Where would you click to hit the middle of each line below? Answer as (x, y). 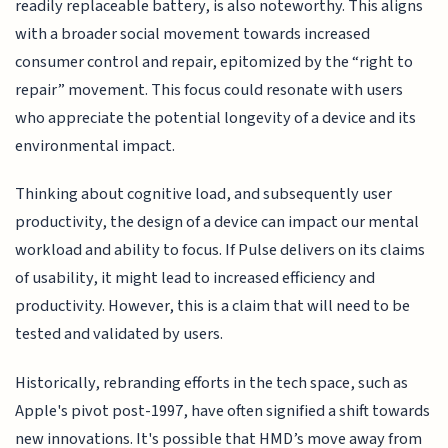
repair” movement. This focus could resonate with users (209, 89)
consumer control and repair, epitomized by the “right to (214, 61)
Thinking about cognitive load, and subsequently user (204, 194)
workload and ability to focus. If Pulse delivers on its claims (220, 250)
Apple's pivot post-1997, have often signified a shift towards (223, 410)
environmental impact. (95, 145)
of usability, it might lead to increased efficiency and (195, 278)
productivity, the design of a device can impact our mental (217, 222)
